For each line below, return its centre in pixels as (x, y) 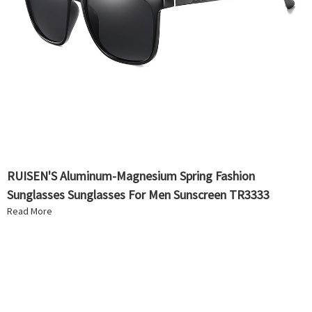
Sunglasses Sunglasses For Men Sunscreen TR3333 (138, 195)
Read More (30, 211)
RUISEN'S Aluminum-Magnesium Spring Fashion (131, 176)
